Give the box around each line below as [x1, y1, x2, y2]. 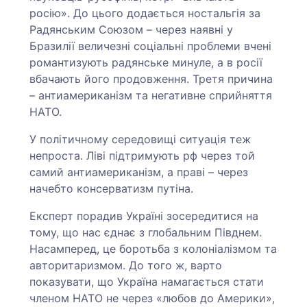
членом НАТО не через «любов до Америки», [29, 291, 275, 305]
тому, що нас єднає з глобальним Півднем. [29, 225, 262, 239]
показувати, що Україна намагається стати [29, 274, 265, 288]
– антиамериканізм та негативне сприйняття [29, 88, 273, 102]
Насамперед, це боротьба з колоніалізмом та [29, 241, 278, 256]
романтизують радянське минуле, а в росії [29, 55, 263, 69]
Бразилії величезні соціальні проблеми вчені [29, 38, 272, 53]
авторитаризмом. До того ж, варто [29, 258, 223, 272]
